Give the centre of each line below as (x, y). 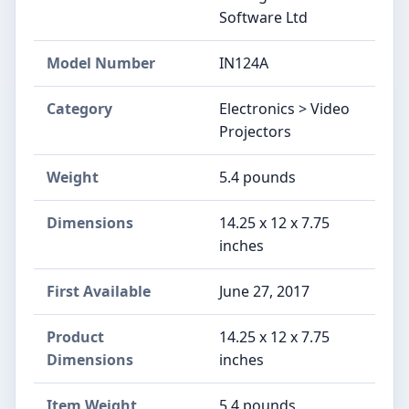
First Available (99, 291)
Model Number (101, 63)
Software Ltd (263, 17)
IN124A (244, 63)
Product (75, 336)
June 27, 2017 (264, 291)
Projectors (255, 131)
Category (79, 108)
